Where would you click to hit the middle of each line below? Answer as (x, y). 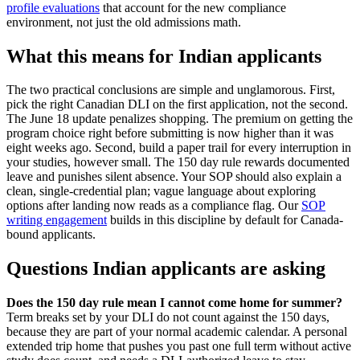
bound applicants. (51, 235)
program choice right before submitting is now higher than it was (170, 133)
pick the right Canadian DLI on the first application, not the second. (177, 104)
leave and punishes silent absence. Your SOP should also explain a (174, 177)
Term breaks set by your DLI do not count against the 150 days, (168, 317)
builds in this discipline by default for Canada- (225, 220)
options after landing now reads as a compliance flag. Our (154, 206)
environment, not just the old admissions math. (124, 22)
